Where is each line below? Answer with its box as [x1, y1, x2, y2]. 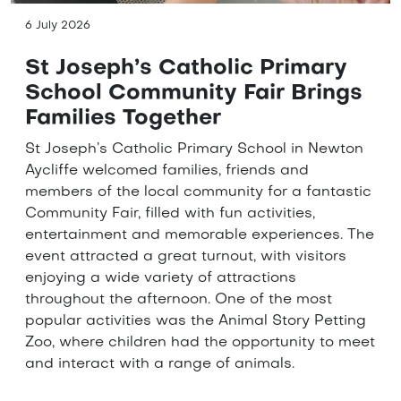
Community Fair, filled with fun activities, [25, 207, 315, 222]
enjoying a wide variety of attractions [25, 271, 296, 286]
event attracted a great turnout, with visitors [25, 250, 346, 265]
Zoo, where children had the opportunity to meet [25, 336, 375, 351]
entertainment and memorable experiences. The [25, 228, 374, 243]
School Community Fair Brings [25, 83, 363, 106]
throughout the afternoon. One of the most [25, 293, 332, 308]
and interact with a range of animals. [25, 357, 294, 372]
